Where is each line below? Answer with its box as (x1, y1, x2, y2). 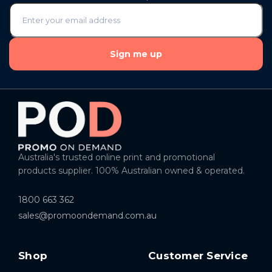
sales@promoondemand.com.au (18, 210, 157, 222)
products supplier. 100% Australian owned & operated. (18, 165, 245, 177)
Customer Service (148, 250, 248, 262)
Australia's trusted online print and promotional (18, 152, 215, 163)
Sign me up (110, 49, 162, 59)
